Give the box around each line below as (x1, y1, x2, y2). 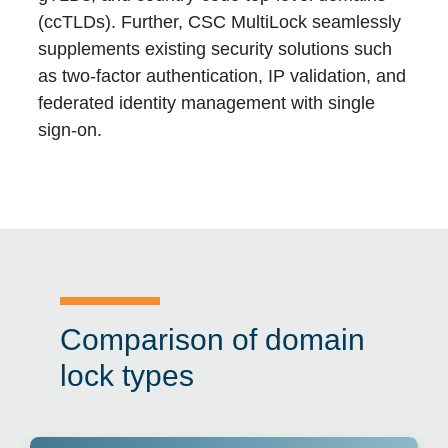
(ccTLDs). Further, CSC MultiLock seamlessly (38, 12, 402, 33)
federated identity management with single (38, 93, 376, 114)
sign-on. (38, 120, 103, 141)
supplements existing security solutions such (38, 39, 393, 60)
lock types (59, 359, 194, 393)
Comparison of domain (59, 323, 365, 357)
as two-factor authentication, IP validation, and (38, 66, 407, 87)
